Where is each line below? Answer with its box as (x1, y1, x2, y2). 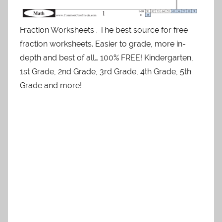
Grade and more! (20, 80, 82, 90)
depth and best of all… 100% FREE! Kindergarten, (20, 53, 193, 62)
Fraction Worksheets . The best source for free (20, 25, 188, 35)
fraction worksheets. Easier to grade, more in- (20, 39, 186, 49)
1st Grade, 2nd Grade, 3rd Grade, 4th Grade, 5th (20, 66, 191, 76)
